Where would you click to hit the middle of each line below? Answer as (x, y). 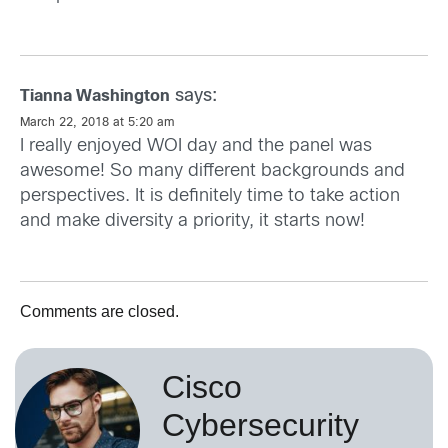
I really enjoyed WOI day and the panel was (196, 146)
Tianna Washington (95, 96)
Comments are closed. (99, 311)
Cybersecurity (260, 424)
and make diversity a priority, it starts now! (192, 221)
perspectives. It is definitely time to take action (210, 196)
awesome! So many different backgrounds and (212, 171)
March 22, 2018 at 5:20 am (97, 122)
